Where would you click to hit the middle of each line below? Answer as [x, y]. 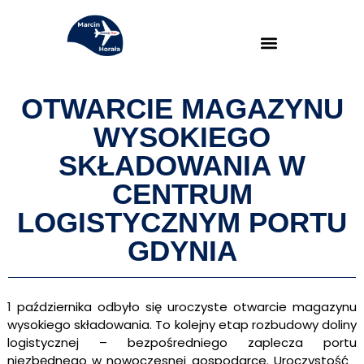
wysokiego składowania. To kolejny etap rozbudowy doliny [182, 324]
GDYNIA [182, 250]
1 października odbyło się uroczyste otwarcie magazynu [182, 306]
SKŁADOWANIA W [182, 165]
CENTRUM [182, 193]
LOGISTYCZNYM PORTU [182, 222]
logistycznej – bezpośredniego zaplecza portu [182, 342]
